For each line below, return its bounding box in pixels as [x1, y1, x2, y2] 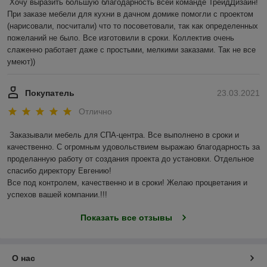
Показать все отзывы [80, 213, 172, 223]
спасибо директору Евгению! [7, 166, 111, 176]
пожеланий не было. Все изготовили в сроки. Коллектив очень [7, 33, 234, 43]
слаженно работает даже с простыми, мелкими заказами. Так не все [7, 45, 256, 55]
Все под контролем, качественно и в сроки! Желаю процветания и [7, 178, 247, 188]
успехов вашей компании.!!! [7, 190, 110, 200]
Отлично [79, 107, 112, 117]
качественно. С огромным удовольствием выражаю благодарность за [7, 142, 260, 152]
